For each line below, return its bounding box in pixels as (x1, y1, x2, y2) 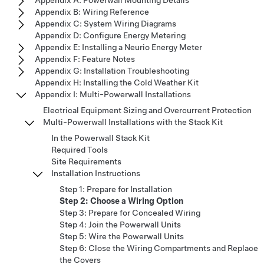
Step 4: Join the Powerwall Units (60, 220, 181, 229)
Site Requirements (51, 157, 121, 166)
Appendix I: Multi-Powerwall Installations (35, 90, 191, 99)
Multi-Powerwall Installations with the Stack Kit (43, 117, 223, 127)
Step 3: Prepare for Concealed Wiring (60, 208, 200, 217)
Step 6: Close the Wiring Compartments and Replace (60, 243, 258, 253)
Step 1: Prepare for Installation (60, 184, 172, 194)
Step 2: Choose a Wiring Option (60, 196, 183, 206)
